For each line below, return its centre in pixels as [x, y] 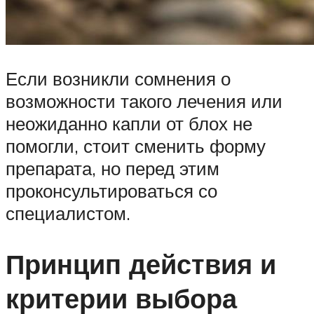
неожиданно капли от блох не [129, 123]
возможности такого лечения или [144, 101]
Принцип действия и [141, 264]
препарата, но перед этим [112, 168]
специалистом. [68, 213]
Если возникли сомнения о [118, 78]
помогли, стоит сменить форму [136, 145]
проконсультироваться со [111, 190]
